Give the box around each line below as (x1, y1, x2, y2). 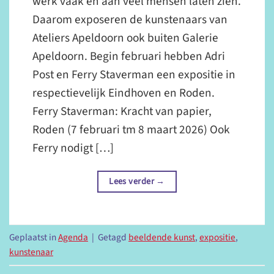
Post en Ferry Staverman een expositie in (32, 66, 236, 84)
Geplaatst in (9, 231, 58, 245)
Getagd (98, 231, 128, 245)
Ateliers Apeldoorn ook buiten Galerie (32, 29, 219, 47)
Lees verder (109, 174, 157, 188)
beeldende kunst (128, 231, 195, 245)
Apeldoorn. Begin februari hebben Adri (32, 48, 226, 65)
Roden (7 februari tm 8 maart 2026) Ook (32, 121, 231, 139)
